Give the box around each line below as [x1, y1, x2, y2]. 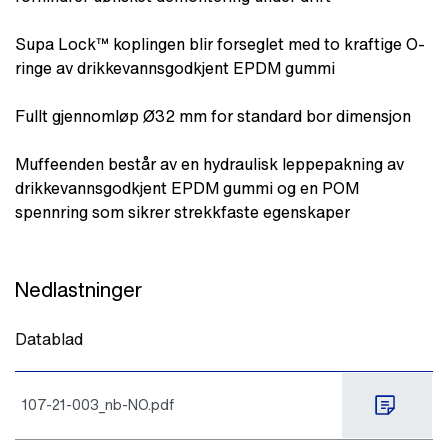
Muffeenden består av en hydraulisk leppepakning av [15, 151, 404, 176]
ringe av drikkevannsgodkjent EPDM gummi [15, 55, 335, 80]
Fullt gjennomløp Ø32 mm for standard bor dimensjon [15, 103, 411, 128]
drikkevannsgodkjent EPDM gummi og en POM [15, 175, 359, 200]
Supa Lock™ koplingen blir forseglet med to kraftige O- [15, 31, 425, 56]
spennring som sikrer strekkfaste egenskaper [15, 199, 350, 224]
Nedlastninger [15, 274, 142, 304]
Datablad [15, 326, 83, 351]
